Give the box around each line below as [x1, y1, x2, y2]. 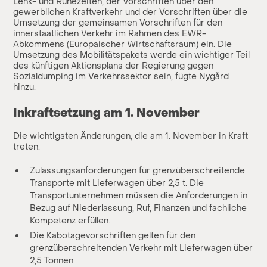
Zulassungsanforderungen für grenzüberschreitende [30, 165, 246, 177]
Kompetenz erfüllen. [30, 215, 111, 227]
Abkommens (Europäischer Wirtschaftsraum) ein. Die [13, 39, 232, 51]
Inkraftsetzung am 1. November [13, 105, 200, 122]
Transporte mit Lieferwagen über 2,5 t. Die [30, 178, 204, 190]
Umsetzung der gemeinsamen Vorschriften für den [13, 17, 223, 29]
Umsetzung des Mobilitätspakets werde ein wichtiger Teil [13, 49, 250, 61]
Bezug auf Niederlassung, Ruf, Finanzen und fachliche [30, 203, 247, 215]
